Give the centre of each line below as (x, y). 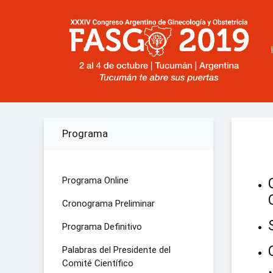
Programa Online (95, 180)
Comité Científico (98, 263)
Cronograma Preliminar (108, 204)
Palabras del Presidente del (116, 250)
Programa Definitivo (102, 227)
